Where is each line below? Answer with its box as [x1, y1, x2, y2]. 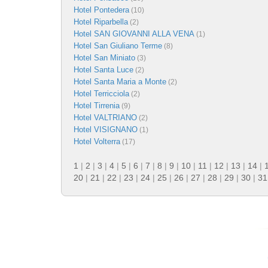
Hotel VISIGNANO [74, 125, 138, 134]
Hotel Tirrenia [74, 101, 120, 110]
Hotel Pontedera [74, 5, 129, 14]
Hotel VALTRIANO [74, 113, 137, 122]
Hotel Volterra [74, 137, 120, 146]
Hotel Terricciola [74, 89, 129, 98]
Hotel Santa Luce [74, 65, 133, 74]
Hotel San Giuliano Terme [74, 41, 162, 50]
